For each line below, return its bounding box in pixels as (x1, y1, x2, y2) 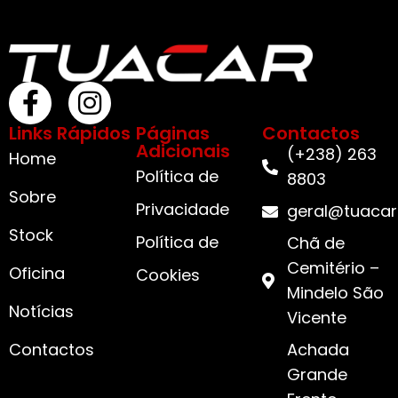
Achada (286, 338, 349, 362)
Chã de (286, 232, 345, 255)
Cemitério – (286, 257, 379, 280)
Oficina (9, 262, 65, 285)
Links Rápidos (9, 121, 131, 147)
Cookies (135, 264, 200, 287)
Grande (286, 363, 347, 386)
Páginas (135, 121, 210, 147)
